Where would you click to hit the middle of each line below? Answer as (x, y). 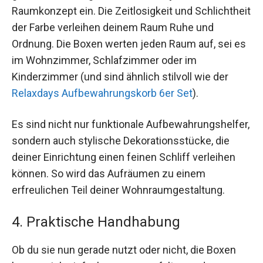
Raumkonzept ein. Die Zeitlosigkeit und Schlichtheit (131, 11)
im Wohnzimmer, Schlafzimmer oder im (104, 60)
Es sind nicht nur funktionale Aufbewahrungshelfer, (131, 124)
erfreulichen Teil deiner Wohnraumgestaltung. (118, 190)
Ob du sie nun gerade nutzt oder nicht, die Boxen (124, 249)
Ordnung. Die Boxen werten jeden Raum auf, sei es (129, 44)
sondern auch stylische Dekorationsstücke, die (121, 141)
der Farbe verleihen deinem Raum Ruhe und (113, 28)
